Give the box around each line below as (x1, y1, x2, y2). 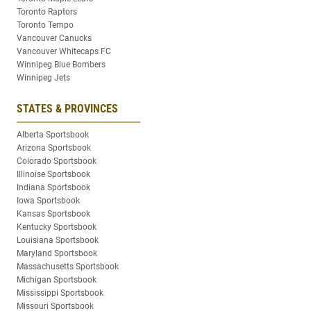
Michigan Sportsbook (17, 274, 96, 285)
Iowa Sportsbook (17, 195, 80, 205)
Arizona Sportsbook (17, 142, 91, 153)
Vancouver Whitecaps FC (17, 46, 111, 56)
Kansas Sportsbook (17, 208, 90, 219)
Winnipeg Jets (17, 72, 70, 83)
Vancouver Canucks (17, 33, 92, 43)
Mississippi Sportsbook (17, 287, 103, 298)
